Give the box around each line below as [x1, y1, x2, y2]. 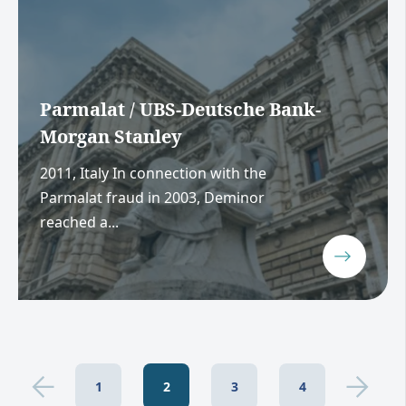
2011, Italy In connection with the [40, 162, 266, 183]
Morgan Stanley [40, 124, 182, 150]
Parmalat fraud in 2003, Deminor [40, 187, 265, 208]
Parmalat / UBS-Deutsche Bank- [40, 97, 321, 122]
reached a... [40, 211, 119, 232]
